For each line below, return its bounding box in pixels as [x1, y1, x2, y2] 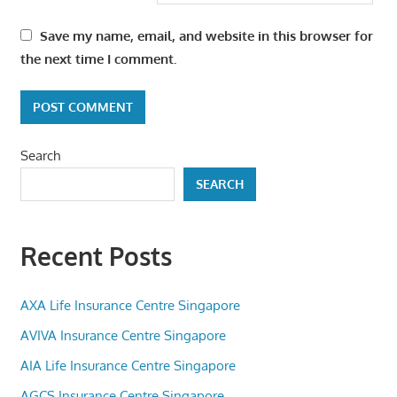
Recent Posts [19, 240, 172, 273]
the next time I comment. [19, 50, 176, 67]
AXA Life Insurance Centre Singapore [19, 296, 240, 314]
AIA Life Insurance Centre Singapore [19, 356, 236, 374]
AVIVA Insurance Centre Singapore [19, 326, 226, 344]
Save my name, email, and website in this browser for [39, 27, 373, 44]
